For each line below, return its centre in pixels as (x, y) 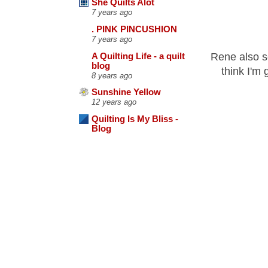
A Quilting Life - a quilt (138, 56)
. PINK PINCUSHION (134, 30)
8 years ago (112, 75)
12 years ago (114, 102)
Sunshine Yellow (126, 92)
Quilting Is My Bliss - (135, 119)
